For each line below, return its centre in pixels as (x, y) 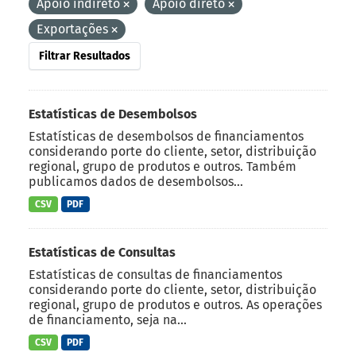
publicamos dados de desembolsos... (136, 181)
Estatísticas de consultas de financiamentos (155, 275)
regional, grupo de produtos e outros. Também (163, 166)
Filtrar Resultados (85, 56)
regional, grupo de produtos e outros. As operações (175, 305)
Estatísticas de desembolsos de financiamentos (166, 136)
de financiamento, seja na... (108, 320)
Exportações (74, 29)
